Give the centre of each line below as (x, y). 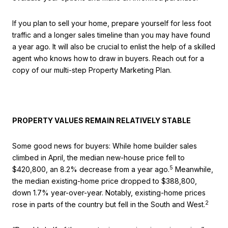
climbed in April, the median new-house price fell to (98, 157)
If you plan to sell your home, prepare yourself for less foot (112, 23)
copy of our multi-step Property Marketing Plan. (92, 70)
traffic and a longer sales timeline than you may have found (111, 35)
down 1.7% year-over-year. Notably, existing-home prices (109, 192)
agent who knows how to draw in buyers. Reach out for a (108, 59)
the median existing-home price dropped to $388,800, (105, 181)
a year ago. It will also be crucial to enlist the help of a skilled (114, 47)
